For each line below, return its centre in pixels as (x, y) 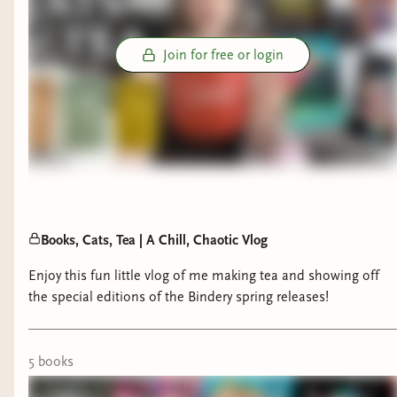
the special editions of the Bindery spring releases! (179, 297)
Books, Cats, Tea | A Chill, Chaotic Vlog (154, 240)
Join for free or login (223, 55)
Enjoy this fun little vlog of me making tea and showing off (204, 276)
